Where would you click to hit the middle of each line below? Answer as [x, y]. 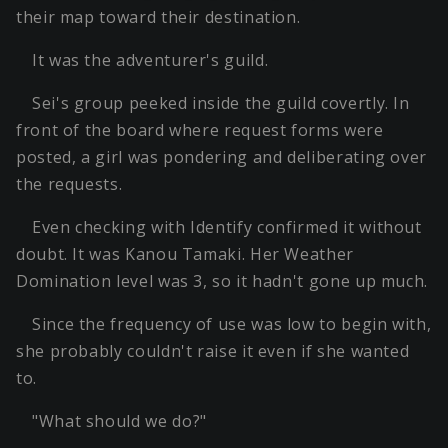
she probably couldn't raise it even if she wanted [213, 351]
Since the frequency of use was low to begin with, [232, 324]
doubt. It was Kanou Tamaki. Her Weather [185, 254]
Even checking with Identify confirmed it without [227, 227]
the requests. [69, 184]
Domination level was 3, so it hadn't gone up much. [222, 281]
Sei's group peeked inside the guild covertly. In [221, 103]
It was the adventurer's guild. [150, 60]
